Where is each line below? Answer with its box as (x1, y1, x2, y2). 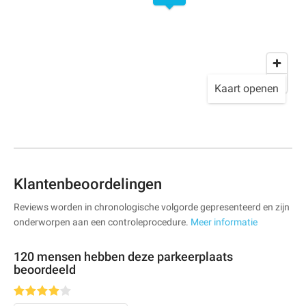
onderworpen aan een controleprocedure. (14, 216, 191, 227)
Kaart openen (214, 81, 279, 95)
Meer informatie (191, 216, 258, 227)
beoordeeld (14, 262, 76, 277)
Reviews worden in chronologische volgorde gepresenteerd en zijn (14, 201, 290, 212)
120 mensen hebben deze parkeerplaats (14, 249, 233, 264)
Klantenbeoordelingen (14, 175, 162, 193)
